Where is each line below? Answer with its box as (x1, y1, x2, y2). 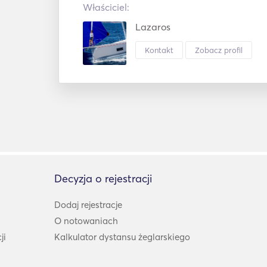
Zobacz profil (195, 45, 243, 55)
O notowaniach (54, 215, 119, 226)
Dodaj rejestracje (54, 198, 123, 210)
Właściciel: (83, 1, 129, 13)
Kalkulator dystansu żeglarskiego (54, 231, 191, 243)
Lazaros (135, 21, 170, 33)
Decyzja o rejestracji (54, 171, 153, 185)
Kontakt (145, 45, 173, 55)
